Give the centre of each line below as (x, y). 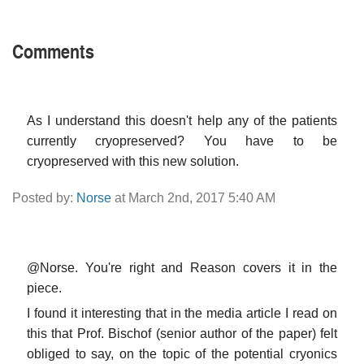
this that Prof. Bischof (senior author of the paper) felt (182, 333)
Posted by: (44, 197)
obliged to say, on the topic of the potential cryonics (182, 353)
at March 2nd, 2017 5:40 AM (193, 197)
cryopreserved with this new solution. (133, 161)
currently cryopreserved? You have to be (182, 141)
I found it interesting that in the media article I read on (182, 313)
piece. (44, 288)
